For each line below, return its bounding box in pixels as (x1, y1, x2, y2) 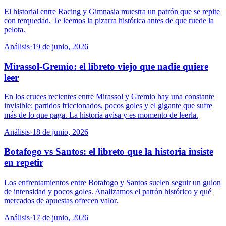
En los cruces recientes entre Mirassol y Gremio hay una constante (4, 92, 214, 101)
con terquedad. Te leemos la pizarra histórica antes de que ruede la (4, 16, 214, 25)
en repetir (4, 157, 43, 168)
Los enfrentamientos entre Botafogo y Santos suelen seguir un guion (4, 178, 221, 187)
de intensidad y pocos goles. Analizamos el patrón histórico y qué (4, 187, 211, 196)
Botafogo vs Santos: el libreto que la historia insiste (4, 146, 213, 157)
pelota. (4, 25, 25, 34)
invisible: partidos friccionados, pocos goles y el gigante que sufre (4, 101, 212, 110)
